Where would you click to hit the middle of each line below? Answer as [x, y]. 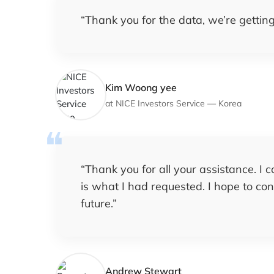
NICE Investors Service [160, 103]
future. [97, 203]
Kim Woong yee [141, 87]
